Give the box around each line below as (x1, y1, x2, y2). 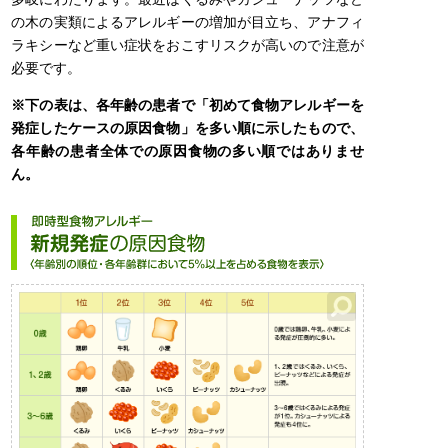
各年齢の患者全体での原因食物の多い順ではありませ (11, 142, 364, 159)
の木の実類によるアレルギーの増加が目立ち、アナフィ (11, 13, 364, 30)
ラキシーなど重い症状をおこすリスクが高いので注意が (11, 36, 364, 53)
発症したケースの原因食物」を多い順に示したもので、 (11, 119, 364, 136)
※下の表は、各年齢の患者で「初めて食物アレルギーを (11, 96, 364, 113)
